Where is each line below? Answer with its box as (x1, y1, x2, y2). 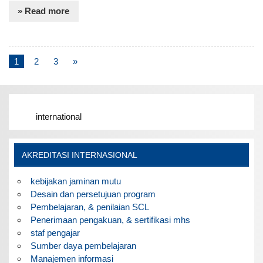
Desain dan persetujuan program (30, 188, 156, 199)
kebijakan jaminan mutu (30, 176, 121, 186)
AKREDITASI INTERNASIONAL (21, 150, 137, 160)
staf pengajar (30, 227, 80, 238)
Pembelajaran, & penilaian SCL (30, 201, 149, 212)
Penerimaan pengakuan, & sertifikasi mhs (30, 214, 190, 225)
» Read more (18, 6, 70, 16)
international (36, 111, 82, 122)
